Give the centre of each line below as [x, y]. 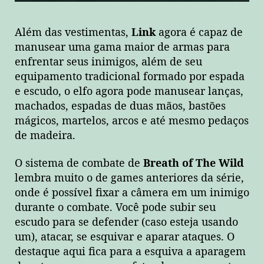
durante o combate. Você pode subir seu [115, 208]
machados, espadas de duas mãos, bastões [120, 106]
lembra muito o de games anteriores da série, [129, 179]
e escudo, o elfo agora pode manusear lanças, [129, 91]
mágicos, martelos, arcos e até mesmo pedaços [132, 121]
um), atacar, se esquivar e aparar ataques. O [125, 237]
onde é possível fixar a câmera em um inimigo [132, 193]
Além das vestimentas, [73, 32]
